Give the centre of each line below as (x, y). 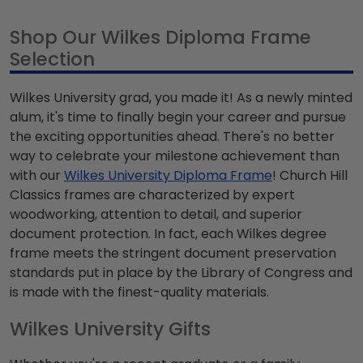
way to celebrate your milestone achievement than (175, 156)
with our (37, 175)
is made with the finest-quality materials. (139, 292)
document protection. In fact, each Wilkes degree (168, 233)
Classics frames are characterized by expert (152, 194)
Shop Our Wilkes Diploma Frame (160, 37)
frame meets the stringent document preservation (173, 253)
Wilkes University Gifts (110, 329)
